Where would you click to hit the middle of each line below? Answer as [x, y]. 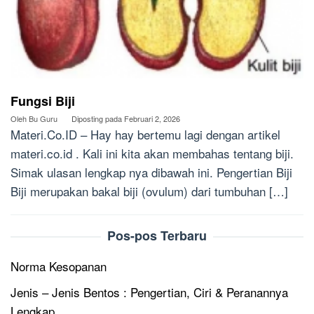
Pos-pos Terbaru [157, 236]
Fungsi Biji [43, 101]
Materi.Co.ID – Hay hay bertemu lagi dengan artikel [145, 135]
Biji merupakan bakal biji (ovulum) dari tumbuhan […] [149, 191]
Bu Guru [43, 119]
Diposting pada [98, 119]
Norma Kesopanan [59, 266]
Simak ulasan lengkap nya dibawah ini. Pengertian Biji [151, 172]
